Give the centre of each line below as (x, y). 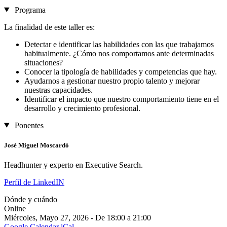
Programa (30, 10)
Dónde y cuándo (31, 199)
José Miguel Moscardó (36, 145)
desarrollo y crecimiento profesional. (82, 108)
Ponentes (29, 125)
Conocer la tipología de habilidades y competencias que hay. (121, 71)
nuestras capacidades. (59, 90)
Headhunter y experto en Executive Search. (73, 165)
